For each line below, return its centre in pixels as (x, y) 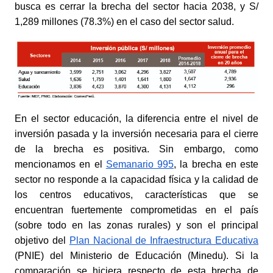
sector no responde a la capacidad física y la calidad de (136, 180)
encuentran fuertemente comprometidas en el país (136, 210)
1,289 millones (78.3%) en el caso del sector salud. (124, 21)
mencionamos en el (58, 165)
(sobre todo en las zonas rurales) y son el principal (136, 225)
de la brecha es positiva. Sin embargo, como (136, 149)
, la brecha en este (216, 165)
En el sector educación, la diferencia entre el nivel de (136, 119)
